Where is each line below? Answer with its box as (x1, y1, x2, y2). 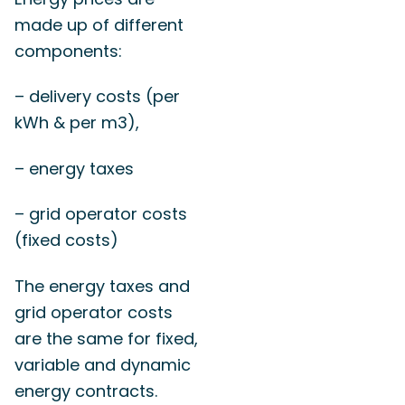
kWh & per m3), (14, 111, 139, 135)
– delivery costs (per (14, 85, 180, 108)
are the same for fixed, (14, 326, 198, 350)
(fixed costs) (14, 229, 118, 252)
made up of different (14, 13, 184, 36)
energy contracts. (14, 379, 157, 402)
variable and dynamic (14, 353, 191, 376)
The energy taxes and (14, 274, 190, 297)
